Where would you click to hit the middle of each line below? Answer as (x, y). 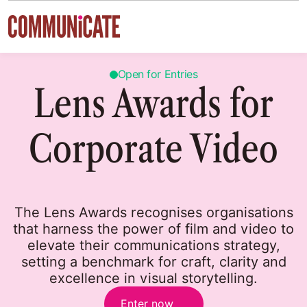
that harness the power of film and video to (153, 229)
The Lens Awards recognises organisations (153, 212)
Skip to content (51, 20)
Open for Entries (158, 74)
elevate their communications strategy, (153, 245)
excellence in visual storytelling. (153, 278)
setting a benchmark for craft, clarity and (153, 262)
